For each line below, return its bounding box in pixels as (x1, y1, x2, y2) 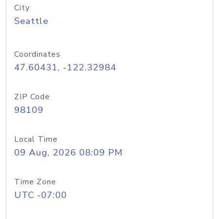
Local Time (14, 134, 58, 145)
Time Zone (14, 176, 56, 187)
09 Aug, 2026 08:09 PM (14, 146, 123, 159)
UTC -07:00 (14, 189, 67, 201)
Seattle (14, 15, 48, 27)
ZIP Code (14, 91, 50, 102)
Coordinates (14, 49, 61, 60)
